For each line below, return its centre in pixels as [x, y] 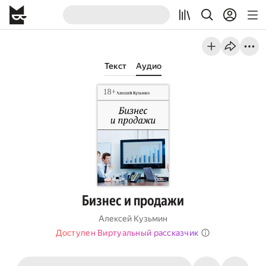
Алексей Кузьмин [133, 218]
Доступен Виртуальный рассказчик [127, 233]
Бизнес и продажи [133, 201]
